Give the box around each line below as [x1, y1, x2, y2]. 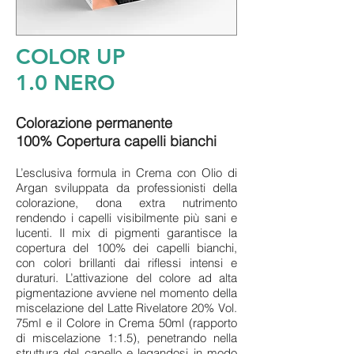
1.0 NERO [16, 70, 115, 96]
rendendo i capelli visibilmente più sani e [16, 210, 237, 225]
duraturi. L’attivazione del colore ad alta [16, 270, 237, 285]
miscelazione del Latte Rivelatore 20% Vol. [16, 300, 237, 315]
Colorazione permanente [16, 114, 172, 132]
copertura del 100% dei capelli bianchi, [16, 240, 237, 255]
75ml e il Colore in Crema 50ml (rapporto [16, 315, 237, 330]
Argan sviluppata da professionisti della [16, 180, 237, 195]
